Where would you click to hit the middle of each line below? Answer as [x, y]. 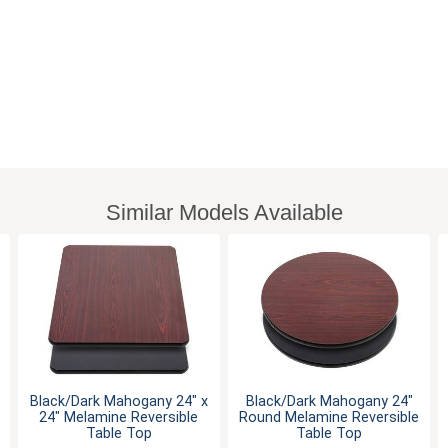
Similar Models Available [224, 212]
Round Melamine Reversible [329, 417]
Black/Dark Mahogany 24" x [118, 401]
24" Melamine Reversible [119, 417]
